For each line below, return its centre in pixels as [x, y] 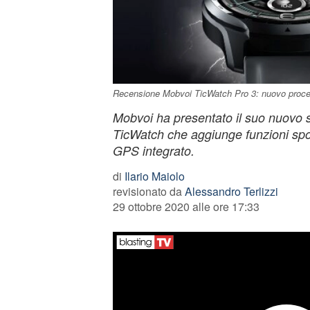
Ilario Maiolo [154, 176]
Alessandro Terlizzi [231, 191]
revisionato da [148, 191]
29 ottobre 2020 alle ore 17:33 [186, 207]
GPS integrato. [153, 151]
